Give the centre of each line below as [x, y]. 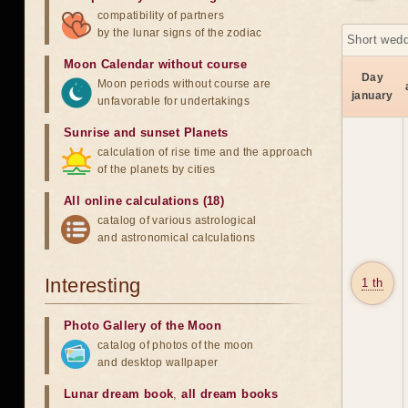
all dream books [230, 394]
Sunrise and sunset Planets [146, 133]
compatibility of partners [161, 15]
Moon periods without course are [184, 84]
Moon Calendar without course [156, 64]
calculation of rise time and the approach [205, 152]
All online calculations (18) [144, 201]
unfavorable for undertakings [174, 101]
